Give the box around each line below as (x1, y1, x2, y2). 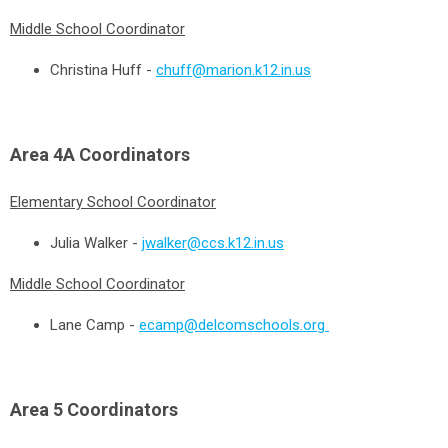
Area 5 (10, 399, 63, 420)
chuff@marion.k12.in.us (156, 61, 311, 79)
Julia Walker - (50, 234, 142, 252)
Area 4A (10, 144, 79, 165)
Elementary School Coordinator (10, 193, 216, 211)
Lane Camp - (50, 316, 139, 334)
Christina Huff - (50, 61, 156, 79)
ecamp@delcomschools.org (139, 316, 325, 334)
